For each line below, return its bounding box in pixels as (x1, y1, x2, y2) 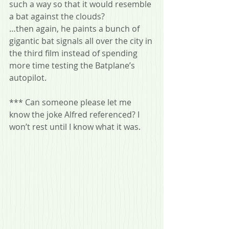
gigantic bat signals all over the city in (9, 35, 154, 47)
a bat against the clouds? (9, 10, 105, 22)
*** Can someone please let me (9, 96, 133, 108)
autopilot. (9, 72, 47, 83)
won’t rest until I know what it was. (9, 121, 141, 132)
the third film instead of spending (9, 47, 140, 59)
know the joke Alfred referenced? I (9, 108, 142, 120)
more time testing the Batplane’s (9, 59, 137, 71)
